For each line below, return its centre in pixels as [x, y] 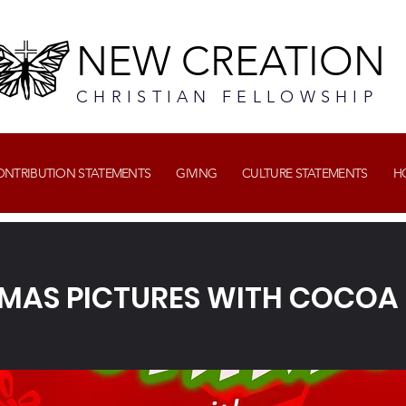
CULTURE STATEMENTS [305, 173]
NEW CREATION [231, 61]
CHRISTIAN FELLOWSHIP [227, 97]
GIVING [197, 173]
